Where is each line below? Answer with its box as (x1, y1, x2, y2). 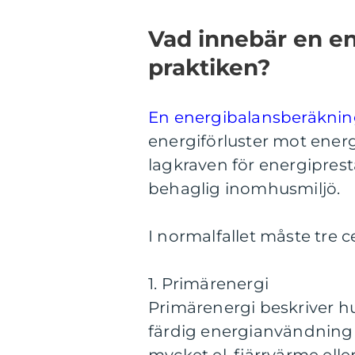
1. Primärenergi (148, 274, 269, 293)
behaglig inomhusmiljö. (148, 179, 341, 198)
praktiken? (148, 54, 270, 81)
